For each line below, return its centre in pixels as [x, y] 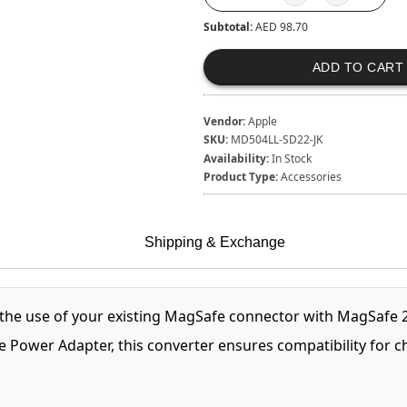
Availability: [236, 158]
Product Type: [240, 176]
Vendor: [224, 122]
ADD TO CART [358, 68]
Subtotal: [229, 27]
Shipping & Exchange [214, 243]
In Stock [291, 158]
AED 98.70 [281, 27]
